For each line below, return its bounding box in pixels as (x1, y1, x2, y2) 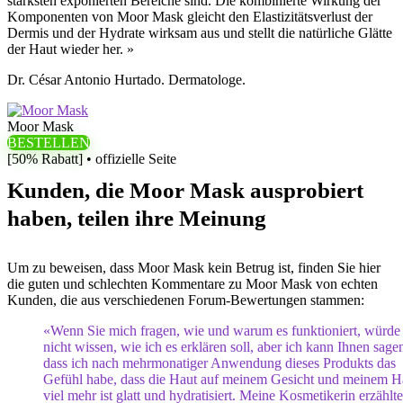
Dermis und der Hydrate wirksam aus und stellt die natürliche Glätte (7, 25, 392, 40)
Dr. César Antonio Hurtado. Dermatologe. (7, 72, 246, 87)
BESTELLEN (7, 135, 90, 150)
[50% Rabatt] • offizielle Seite (7, 151, 176, 166)
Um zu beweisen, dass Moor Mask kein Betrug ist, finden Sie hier (7, 260, 381, 275)
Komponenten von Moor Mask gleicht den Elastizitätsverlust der (7, 9, 372, 24)
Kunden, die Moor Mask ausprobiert (7, 178, 363, 202)
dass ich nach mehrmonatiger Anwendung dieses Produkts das (43, 355, 396, 371)
